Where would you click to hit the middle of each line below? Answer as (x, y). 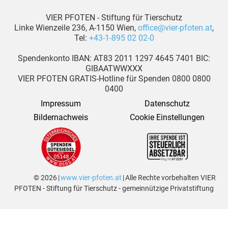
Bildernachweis (61, 118)
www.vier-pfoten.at (91, 178)
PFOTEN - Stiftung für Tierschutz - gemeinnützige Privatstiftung (114, 189)
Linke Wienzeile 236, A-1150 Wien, (76, 28)
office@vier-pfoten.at (175, 28)
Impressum (61, 104)
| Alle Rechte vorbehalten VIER (169, 178)
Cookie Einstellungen (167, 118)
